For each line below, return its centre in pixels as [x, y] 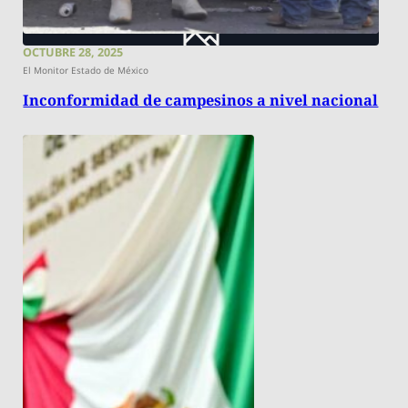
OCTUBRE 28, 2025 [73, 52]
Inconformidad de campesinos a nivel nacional [201, 101]
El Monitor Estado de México [86, 71]
